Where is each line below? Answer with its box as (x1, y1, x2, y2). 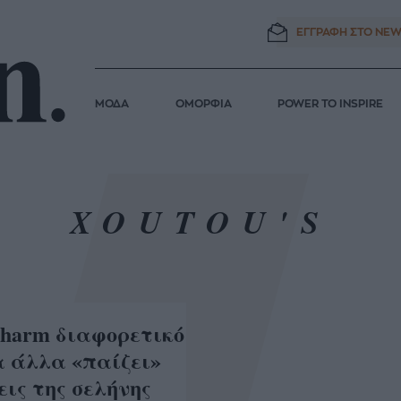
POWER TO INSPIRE (277, 98, 384, 110)
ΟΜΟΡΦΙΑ (175, 98, 232, 110)
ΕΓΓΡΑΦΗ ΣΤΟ (296, 26, 373, 38)
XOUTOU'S (69, 198, 332, 244)
